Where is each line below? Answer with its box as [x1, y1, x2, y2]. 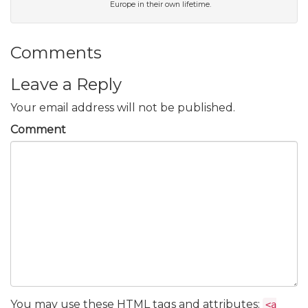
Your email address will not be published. [10, 101, 235, 115]
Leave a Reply [10, 74, 122, 95]
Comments [10, 43, 102, 63]
